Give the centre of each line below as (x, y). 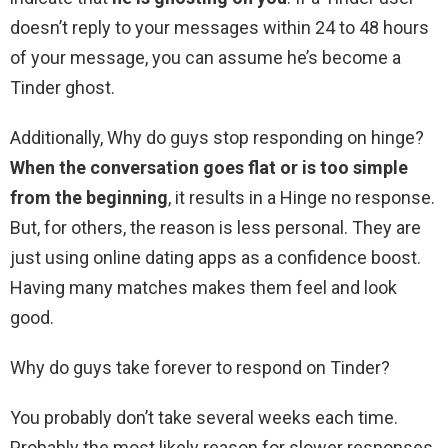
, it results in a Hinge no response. (301, 198)
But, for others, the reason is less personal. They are (215, 228)
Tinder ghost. (62, 88)
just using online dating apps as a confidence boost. (215, 258)
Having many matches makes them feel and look (203, 288)
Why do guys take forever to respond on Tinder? (200, 368)
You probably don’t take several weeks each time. (204, 418)
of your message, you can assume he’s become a (205, 58)
